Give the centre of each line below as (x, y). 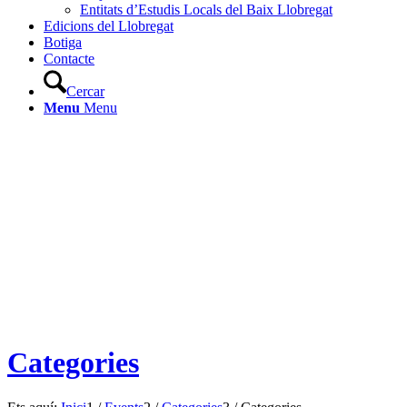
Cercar (85, 91)
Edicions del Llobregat (109, 26)
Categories (73, 363)
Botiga (63, 42)
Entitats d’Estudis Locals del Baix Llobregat (206, 10)
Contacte (69, 59)
